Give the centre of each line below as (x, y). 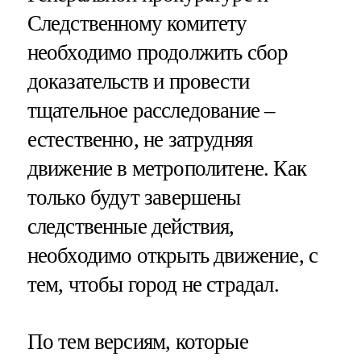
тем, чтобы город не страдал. (153, 284)
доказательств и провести (138, 81)
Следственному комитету (137, 23)
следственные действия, (131, 226)
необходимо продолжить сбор (158, 52)
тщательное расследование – (151, 110)
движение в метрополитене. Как (166, 168)
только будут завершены (134, 197)
